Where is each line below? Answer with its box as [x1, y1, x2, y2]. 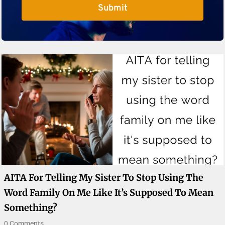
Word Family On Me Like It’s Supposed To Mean [4, 187, 214, 199]
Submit [97, 3, 128, 15]
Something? [4, 202, 58, 214]
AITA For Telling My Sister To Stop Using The [4, 172, 204, 184]
